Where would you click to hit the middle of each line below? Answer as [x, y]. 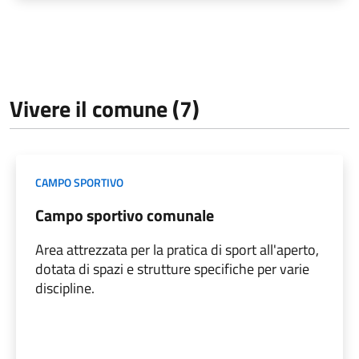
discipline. [65, 288]
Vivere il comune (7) [105, 108]
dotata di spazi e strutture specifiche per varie [172, 268]
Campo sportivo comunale [125, 215]
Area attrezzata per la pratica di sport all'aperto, [177, 249]
